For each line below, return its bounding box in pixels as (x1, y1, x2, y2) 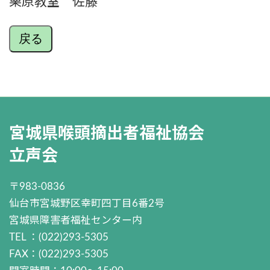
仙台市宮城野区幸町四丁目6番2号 (9, 198, 165, 209)
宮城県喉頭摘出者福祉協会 (9, 125, 204, 142)
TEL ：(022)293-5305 (9, 231, 108, 242)
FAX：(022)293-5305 (9, 248, 108, 259)
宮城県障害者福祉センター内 (9, 215, 142, 225)
